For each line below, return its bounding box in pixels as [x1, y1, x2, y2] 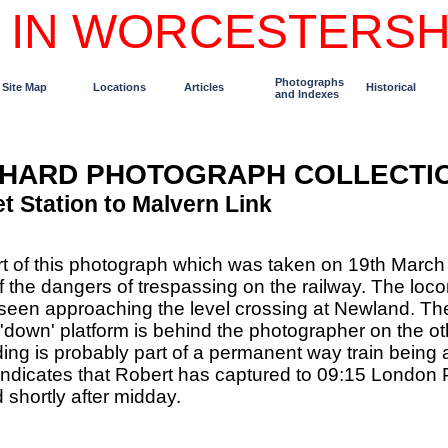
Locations [92, 81, 146, 93]
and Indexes [274, 88, 339, 100]
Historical [365, 81, 416, 93]
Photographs [274, 76, 344, 88]
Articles [183, 81, 224, 93]
